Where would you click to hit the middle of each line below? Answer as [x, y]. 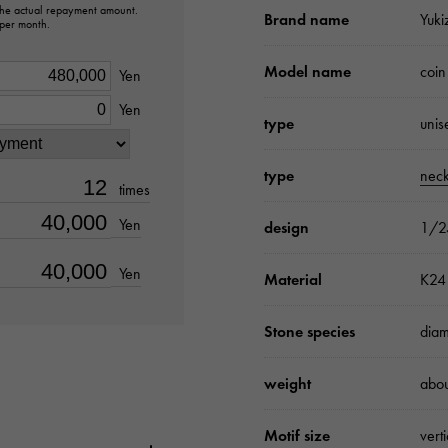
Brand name [306, 20]
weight [287, 384]
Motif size [297, 436]
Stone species [309, 332]
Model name [307, 72]
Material [293, 280]
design [286, 228]
